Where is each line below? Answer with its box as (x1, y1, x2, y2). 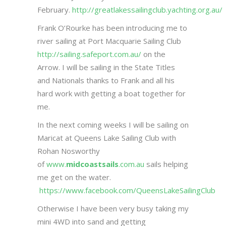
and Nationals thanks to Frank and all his (37, 75, 175, 85)
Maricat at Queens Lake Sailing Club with (37, 133, 176, 143)
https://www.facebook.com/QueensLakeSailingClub (39, 185, 215, 195)
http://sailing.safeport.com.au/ (37, 49, 141, 59)
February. (37, 5, 72, 15)
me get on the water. (37, 172, 111, 182)
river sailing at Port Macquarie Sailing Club (37, 36, 181, 46)
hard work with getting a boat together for (37, 88, 186, 98)
